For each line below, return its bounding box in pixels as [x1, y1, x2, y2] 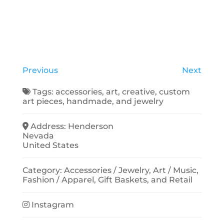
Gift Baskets [97, 174, 147, 184]
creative [122, 86, 155, 96]
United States [22, 140, 78, 150]
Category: [22, 165, 64, 175]
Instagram [31, 199, 74, 209]
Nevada [22, 130, 54, 140]
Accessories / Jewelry [64, 165, 149, 175]
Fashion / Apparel [22, 174, 94, 184]
